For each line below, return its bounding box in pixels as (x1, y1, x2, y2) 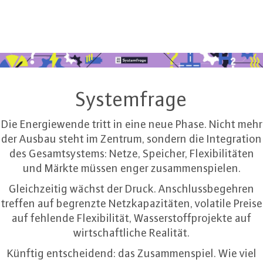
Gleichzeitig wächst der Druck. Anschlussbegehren (9, 181, 254, 195)
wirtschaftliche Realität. (73, 225, 190, 240)
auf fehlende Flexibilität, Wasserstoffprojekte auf (12, 211, 251, 225)
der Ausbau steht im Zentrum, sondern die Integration (1, 131, 262, 146)
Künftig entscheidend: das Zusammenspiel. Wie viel (6, 246, 257, 260)
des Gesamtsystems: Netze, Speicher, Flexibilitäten (9, 146, 254, 160)
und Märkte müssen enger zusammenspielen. (22, 161, 241, 175)
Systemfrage (76, 86, 187, 112)
